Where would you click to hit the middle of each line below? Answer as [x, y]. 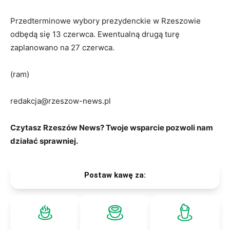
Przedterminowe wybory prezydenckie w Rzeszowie [106, 21]
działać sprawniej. [44, 141]
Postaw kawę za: [115, 175]
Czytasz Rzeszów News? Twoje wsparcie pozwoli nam [112, 128]
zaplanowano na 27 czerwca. [62, 48]
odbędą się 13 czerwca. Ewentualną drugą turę [95, 34]
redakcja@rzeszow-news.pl [61, 101]
